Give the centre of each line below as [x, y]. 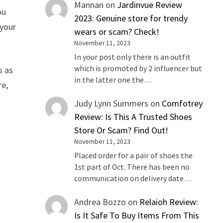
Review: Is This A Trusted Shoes [133, 117]
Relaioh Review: [169, 202]
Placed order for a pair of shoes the [134, 155]
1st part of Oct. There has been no [132, 167]
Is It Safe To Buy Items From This [137, 215]
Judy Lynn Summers [111, 104]
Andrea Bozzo [100, 202]
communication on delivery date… [133, 178]
